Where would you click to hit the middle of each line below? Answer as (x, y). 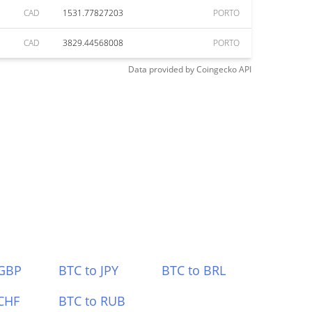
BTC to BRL (194, 270)
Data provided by (161, 69)
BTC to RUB (92, 301)
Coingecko (217, 69)
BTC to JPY (88, 270)
